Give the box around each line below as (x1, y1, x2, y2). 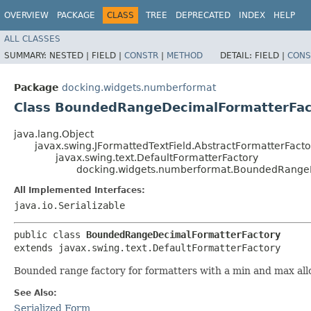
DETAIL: (220, 50, 255, 60)
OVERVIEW (4, 10, 49, 20)
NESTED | (49, 50, 92, 60)
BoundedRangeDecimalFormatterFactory (86, 228, 280, 240)
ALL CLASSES (4, 33, 60, 44)
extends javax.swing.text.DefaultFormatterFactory (14, 242, 280, 253)
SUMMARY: (4, 50, 49, 60)
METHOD (167, 50, 203, 60)
